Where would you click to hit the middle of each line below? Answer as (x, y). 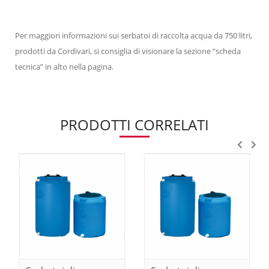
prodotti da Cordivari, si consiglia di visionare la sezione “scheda (128, 51)
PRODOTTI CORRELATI (134, 124)
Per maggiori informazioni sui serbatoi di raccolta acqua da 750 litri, (134, 35)
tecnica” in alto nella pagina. (64, 66)
